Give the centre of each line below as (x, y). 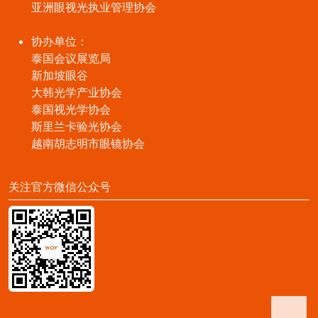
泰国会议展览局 (71, 58)
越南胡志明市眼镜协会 (88, 143)
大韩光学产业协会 (77, 92)
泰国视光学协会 (71, 109)
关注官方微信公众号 (60, 186)
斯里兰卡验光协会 (77, 126)
